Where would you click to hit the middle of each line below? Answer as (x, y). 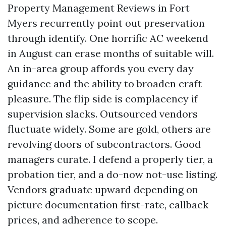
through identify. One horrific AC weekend (108, 38)
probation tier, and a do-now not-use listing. (112, 174)
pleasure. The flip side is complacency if (103, 99)
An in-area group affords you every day (101, 68)
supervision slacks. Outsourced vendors (103, 114)
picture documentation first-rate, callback (108, 205)
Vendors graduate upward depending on (103, 189)
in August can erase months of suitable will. (111, 53)
